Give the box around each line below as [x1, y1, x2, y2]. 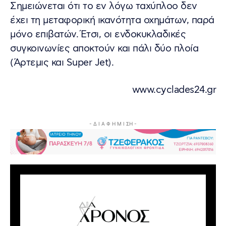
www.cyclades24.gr [132, 83, 216, 96]
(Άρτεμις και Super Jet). [10, 56, 115, 69]
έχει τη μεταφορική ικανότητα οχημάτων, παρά [10, 14, 214, 27]
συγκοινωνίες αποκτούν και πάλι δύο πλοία [10, 42, 198, 55]
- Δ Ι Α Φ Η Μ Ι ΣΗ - [89, 120, 137, 127]
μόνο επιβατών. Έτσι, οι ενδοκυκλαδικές [10, 28, 186, 41]
